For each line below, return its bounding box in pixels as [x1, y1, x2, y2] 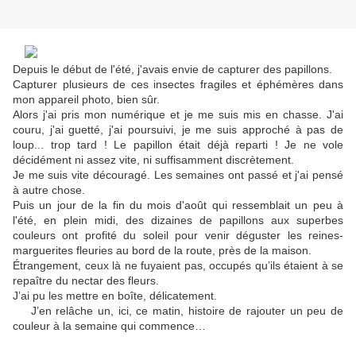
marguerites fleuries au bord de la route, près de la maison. [13, 244, 311, 257]
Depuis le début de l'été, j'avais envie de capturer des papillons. [13, 63, 332, 76]
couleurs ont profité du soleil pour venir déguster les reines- [13, 229, 343, 242]
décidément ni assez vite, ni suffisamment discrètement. [13, 153, 294, 167]
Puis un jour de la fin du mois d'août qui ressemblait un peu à [13, 199, 343, 212]
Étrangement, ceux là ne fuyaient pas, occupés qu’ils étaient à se [13, 259, 343, 273]
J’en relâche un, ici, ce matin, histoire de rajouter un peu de [13, 304, 343, 318]
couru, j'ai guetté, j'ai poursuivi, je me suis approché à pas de [13, 123, 343, 137]
